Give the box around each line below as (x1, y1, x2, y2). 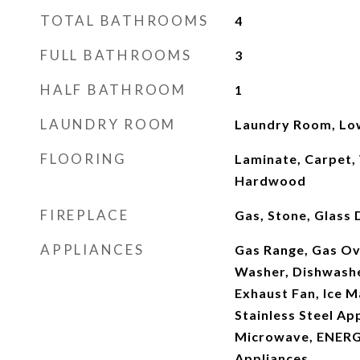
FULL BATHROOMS (40, 47, 192, 63)
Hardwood (234, 173, 306, 188)
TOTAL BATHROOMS (40, 12, 209, 29)
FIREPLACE (40, 207, 129, 223)
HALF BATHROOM (40, 81, 186, 98)
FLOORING (40, 150, 127, 167)
